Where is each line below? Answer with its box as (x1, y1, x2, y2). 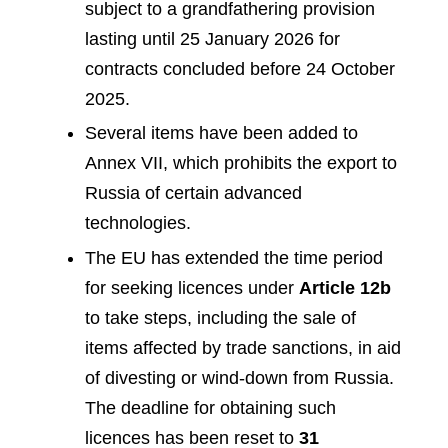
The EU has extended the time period (85, 247, 383, 268)
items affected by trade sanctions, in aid (85, 337, 401, 358)
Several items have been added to (85, 123, 358, 144)
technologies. (85, 213, 191, 234)
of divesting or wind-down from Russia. (85, 367, 394, 388)
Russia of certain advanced (85, 183, 302, 204)
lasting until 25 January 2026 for (85, 28, 340, 49)
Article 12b (299, 277, 391, 298)
